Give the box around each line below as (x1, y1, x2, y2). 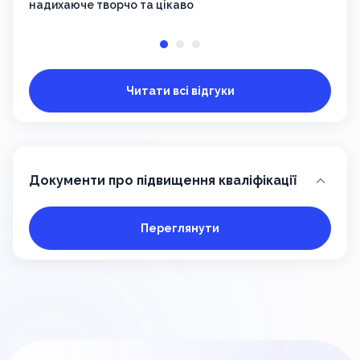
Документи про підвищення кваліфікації (29, 173, 297, 189)
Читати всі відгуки (125, 84, 235, 98)
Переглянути (141, 222, 219, 235)
